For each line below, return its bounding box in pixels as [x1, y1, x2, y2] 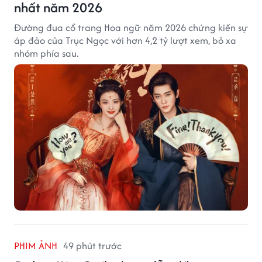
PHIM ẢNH [14, 238, 57, 253]
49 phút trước [63, 238, 122, 253]
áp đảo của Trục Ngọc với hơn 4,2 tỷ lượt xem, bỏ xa [14, 33, 236, 47]
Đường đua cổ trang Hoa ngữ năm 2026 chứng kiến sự [14, 20, 248, 35]
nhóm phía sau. [14, 46, 78, 60]
